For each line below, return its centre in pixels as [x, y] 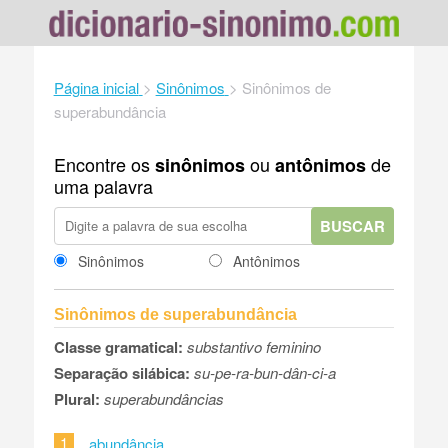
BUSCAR [353, 225]
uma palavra [103, 185]
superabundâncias [163, 398]
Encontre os [104, 163]
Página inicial [96, 87]
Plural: [76, 398]
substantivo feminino [253, 346]
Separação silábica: [121, 372]
